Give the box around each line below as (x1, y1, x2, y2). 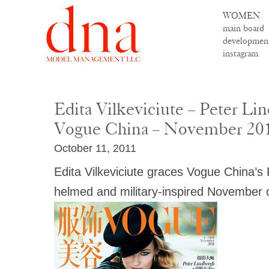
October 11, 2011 (54, 142, 136, 155)
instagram (223, 48, 258, 59)
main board (223, 23, 264, 34)
